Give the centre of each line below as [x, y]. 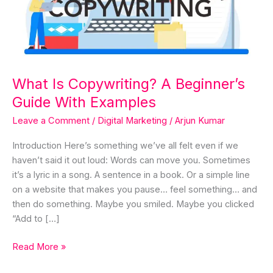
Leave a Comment [51, 121]
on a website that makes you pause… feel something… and [135, 189]
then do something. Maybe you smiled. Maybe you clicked [133, 204]
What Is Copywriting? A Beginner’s [129, 84]
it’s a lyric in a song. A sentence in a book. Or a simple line [131, 175]
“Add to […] [36, 218]
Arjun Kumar [200, 121]
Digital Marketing [132, 121]
